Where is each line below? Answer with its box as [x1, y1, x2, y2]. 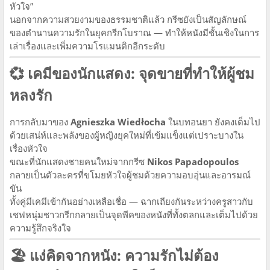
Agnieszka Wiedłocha [71, 115, 166, 128]
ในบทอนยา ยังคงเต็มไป [166, 115, 260, 128]
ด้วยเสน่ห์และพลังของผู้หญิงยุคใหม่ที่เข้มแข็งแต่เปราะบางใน [10, 128, 243, 141]
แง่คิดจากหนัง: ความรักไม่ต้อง [30, 245, 219, 265]
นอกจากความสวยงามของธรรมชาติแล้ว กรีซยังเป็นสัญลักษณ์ [10, 13, 246, 25]
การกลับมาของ [10, 115, 71, 128]
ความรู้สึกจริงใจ [10, 221, 71, 234]
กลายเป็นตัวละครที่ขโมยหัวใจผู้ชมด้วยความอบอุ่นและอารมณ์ [10, 168, 251, 181]
